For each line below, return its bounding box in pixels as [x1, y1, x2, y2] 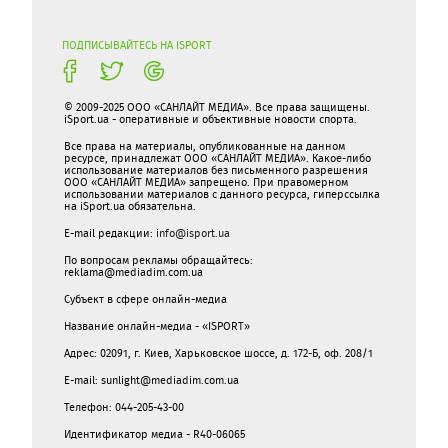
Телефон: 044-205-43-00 [64, 399, 184, 415]
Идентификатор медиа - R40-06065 [64, 426, 245, 442]
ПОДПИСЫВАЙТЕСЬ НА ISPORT [62, 37, 212, 53]
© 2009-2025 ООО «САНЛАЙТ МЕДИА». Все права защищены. [64, 99, 370, 115]
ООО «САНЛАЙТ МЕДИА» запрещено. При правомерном [64, 174, 348, 190]
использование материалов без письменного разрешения [64, 162, 368, 178]
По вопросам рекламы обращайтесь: [64, 252, 253, 268]
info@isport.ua [156, 225, 230, 241]
